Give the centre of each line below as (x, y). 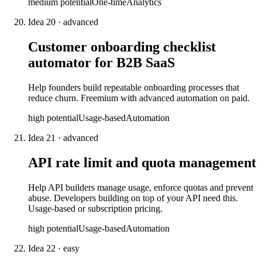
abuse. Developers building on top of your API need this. (133, 198)
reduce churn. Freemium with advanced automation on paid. (139, 98)
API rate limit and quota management (142, 162)
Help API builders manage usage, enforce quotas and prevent (141, 187)
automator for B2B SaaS (101, 63)
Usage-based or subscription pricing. (95, 208)
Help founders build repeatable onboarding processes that (134, 88)
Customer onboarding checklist (122, 47)
